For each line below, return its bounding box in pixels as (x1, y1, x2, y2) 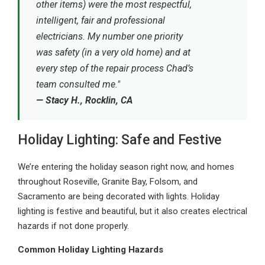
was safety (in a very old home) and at (36, 47, 190, 58)
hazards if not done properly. (18, 221, 129, 231)
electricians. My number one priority (36, 31, 183, 42)
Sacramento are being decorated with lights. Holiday (18, 191, 219, 202)
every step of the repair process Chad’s (36, 63, 193, 74)
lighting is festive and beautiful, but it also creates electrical (18, 206, 247, 216)
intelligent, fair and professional (36, 15, 165, 26)
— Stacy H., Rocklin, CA (36, 95, 132, 106)
